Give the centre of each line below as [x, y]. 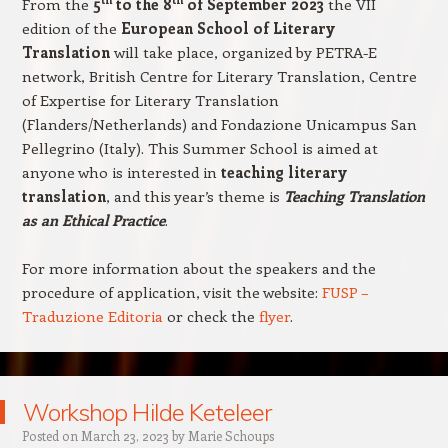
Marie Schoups [230, 435]
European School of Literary [227, 27]
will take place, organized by [214, 51]
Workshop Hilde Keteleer [147, 411]
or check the [212, 315]
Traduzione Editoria [92, 315]
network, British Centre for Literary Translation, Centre [219, 75]
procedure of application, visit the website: [171, 291]
